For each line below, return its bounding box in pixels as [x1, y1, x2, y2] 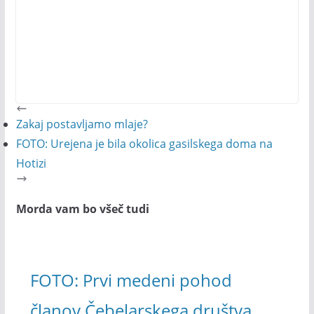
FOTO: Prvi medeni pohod [29, 268, 232, 292]
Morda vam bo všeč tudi [15, 201, 149, 217]
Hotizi [15, 156, 46, 171]
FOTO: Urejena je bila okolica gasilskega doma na [15, 136, 273, 151]
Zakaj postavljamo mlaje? [15, 116, 148, 132]
